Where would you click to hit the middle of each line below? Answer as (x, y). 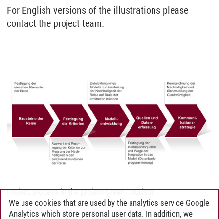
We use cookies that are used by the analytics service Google (109, 203)
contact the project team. (55, 23)
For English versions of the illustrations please (98, 10)
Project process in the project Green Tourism (80, 191)
